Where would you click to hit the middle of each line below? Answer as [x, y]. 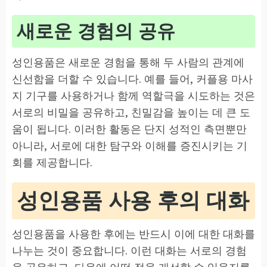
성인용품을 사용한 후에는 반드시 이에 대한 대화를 [133, 233]
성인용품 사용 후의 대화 [133, 200]
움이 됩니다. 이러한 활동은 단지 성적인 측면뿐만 [129, 128]
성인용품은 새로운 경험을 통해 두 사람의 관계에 [128, 62]
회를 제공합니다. [52, 162]
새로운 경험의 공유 [96, 31]
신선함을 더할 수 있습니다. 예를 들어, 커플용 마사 [132, 78]
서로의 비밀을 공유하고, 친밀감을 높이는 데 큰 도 [131, 112]
